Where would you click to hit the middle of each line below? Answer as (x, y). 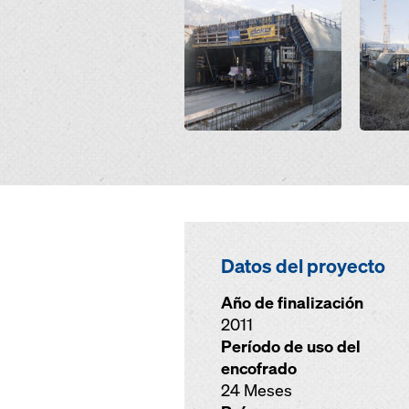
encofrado (259, 368)
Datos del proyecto (303, 266)
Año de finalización (292, 303)
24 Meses (257, 390)
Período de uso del (291, 346)
